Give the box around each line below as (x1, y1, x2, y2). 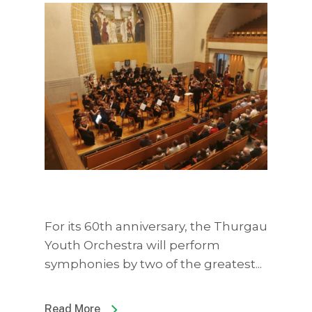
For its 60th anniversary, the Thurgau (45, 219, 267, 233)
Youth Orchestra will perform (45, 238, 220, 252)
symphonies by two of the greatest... (45, 257, 262, 271)
